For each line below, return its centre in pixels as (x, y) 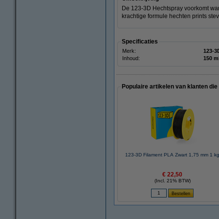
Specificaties (140, 42)
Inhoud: (131, 58)
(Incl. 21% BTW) (172, 181)
